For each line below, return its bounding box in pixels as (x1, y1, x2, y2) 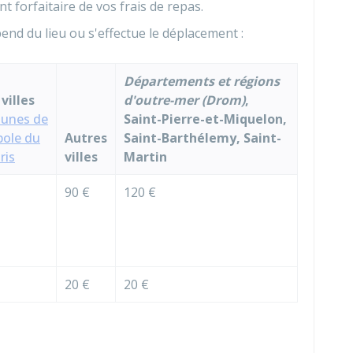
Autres (65, 129, 107, 147)
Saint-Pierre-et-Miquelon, (124, 110, 287, 128)
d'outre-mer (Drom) (124, 91, 245, 109)
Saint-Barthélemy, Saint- (124, 129, 281, 147)
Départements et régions (124, 72, 280, 90)
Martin (124, 148, 167, 165)
